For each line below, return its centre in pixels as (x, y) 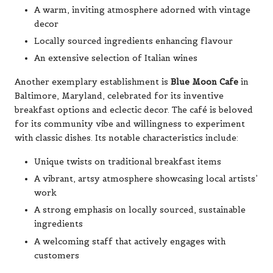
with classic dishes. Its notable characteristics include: (126, 138)
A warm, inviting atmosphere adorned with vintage (142, 10)
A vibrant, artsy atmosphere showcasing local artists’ (146, 179)
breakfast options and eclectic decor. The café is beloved (134, 110)
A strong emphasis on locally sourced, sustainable (140, 210)
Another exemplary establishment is (93, 82)
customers (57, 255)
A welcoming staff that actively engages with (130, 241)
